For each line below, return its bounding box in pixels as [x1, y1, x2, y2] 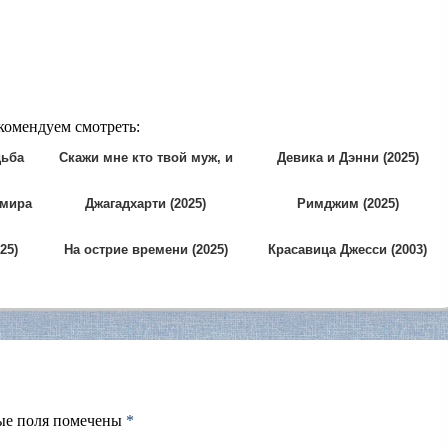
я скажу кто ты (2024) [78, 165, 213, 181]
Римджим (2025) [296, 196, 399, 212]
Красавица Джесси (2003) [268, 242, 427, 258]
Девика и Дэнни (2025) [276, 150, 419, 166]
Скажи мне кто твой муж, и [58, 150, 233, 166]
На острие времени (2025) [63, 242, 228, 258]
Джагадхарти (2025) [85, 196, 206, 212]
